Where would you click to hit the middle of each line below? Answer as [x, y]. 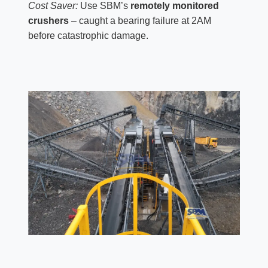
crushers [48, 21]
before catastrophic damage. [88, 36]
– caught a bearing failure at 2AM [140, 21]
